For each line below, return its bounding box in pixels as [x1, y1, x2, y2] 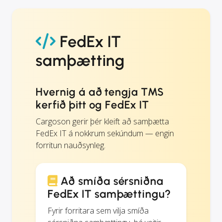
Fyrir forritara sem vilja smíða [48, 205, 149, 216]
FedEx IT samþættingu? [48, 187, 171, 201]
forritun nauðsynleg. [36, 139, 106, 151]
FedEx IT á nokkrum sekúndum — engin [36, 127, 174, 139]
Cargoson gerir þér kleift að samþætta [36, 115, 169, 127]
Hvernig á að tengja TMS [36, 85, 164, 99]
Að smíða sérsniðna [57, 174, 164, 188]
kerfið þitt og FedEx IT [36, 98, 150, 111]
